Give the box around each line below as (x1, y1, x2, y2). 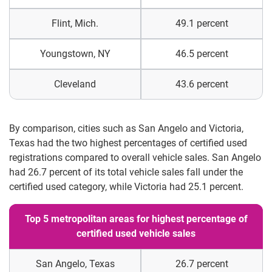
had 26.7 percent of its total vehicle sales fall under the (9, 166, 243, 178)
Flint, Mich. (52, 18, 98, 29)
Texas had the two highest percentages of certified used (9, 137, 247, 149)
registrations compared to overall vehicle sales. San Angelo (9, 152, 261, 163)
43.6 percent (175, 78, 228, 90)
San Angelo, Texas (35, 258, 115, 270)
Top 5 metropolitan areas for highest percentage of (24, 213, 248, 225)
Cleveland (54, 78, 96, 90)
